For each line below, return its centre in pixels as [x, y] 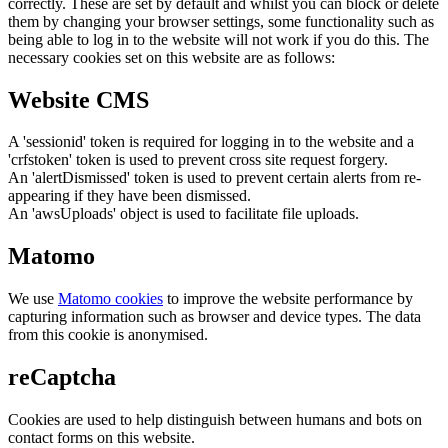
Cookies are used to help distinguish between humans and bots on [215, 420]
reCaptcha [62, 377]
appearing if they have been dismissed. [129, 196]
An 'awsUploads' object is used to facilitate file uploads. [183, 214]
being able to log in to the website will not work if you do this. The [218, 39]
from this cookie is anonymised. [108, 335]
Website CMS [78, 99]
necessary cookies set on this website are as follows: [171, 57]
